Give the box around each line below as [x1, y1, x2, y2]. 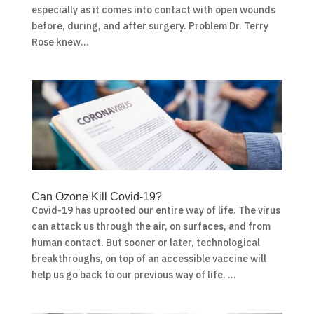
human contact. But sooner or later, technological [31, 236, 260, 250]
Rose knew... [31, 36, 89, 49]
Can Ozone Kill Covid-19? [31, 191, 162, 203]
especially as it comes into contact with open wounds [31, 4, 275, 17]
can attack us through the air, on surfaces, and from [31, 220, 271, 233]
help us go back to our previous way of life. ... [31, 268, 236, 282]
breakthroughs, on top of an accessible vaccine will [31, 252, 266, 266]
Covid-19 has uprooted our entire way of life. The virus [31, 204, 280, 217]
